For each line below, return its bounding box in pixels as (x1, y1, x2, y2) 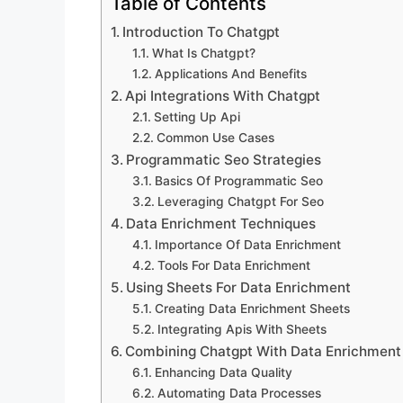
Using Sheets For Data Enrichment (126, 278, 352, 296)
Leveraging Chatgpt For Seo (157, 193, 324, 209)
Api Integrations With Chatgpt (125, 86, 321, 104)
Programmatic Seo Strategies (126, 150, 322, 168)
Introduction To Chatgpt (122, 22, 281, 40)
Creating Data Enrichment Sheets (154, 300, 350, 316)
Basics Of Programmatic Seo (154, 173, 323, 188)
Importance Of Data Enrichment (154, 237, 341, 252)
